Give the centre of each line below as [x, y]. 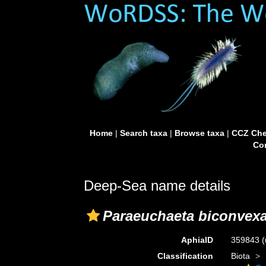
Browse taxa [199, 133]
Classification [185, 256]
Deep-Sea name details [157, 186]
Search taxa [143, 133]
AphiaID [197, 240]
